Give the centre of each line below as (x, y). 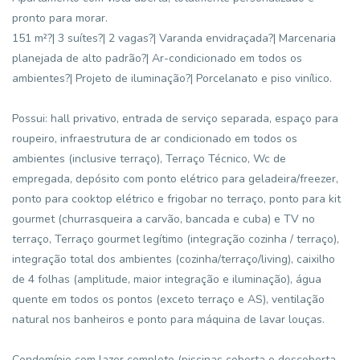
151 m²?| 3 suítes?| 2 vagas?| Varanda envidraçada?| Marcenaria (174, 38)
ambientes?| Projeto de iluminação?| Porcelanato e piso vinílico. (172, 78)
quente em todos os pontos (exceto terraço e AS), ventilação (168, 299)
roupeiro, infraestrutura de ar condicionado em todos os (155, 139)
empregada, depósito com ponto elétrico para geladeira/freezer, (175, 179)
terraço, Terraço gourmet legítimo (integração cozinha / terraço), (176, 239)
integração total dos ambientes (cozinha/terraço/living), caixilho (174, 259)
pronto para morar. (60, 18)
